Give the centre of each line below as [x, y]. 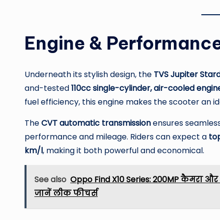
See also [50, 180]
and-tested [48, 88]
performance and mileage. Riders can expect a [117, 137]
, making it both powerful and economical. [124, 151]
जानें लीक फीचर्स [66, 193]
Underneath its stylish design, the [89, 75]
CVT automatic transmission [96, 123]
